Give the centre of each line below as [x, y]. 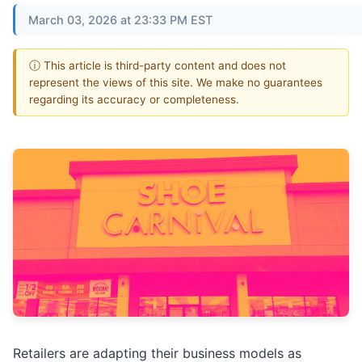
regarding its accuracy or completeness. [134, 99]
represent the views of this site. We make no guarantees [176, 82]
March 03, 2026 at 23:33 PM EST [120, 19]
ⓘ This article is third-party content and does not [158, 65]
